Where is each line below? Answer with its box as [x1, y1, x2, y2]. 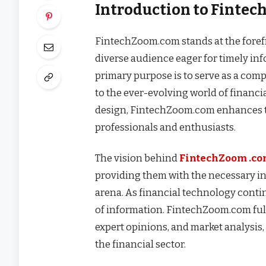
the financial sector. [95, 237, 186, 250]
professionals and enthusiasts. [95, 121, 236, 133]
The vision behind [95, 151, 180, 164]
